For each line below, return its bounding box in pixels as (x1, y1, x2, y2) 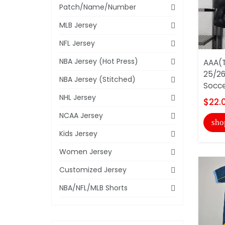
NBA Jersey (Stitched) (59, 74, 136, 84)
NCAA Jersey (59, 110, 103, 121)
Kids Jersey (59, 128, 97, 139)
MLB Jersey (59, 20, 97, 30)
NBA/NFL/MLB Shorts (59, 182, 128, 193)
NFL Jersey (59, 38, 95, 48)
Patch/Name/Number (59, 2, 136, 12)
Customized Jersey (59, 164, 127, 175)
